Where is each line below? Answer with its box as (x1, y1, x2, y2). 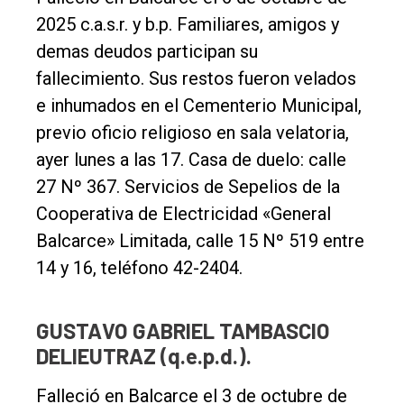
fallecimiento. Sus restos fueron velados (36, 67, 356, 89)
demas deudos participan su (36, 40, 258, 62)
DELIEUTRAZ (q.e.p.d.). (36, 342, 252, 369)
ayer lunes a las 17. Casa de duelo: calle (36, 148, 346, 170)
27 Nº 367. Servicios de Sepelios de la (36, 175, 340, 197)
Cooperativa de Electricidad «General (36, 202, 331, 225)
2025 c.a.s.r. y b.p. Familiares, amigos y (36, 13, 339, 35)
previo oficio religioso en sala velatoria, (36, 121, 349, 143)
